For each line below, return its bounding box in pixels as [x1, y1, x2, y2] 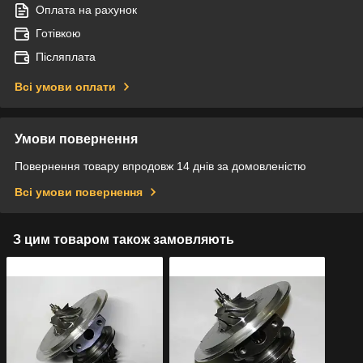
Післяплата [36, 49, 96, 63]
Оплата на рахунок [36, 2, 137, 16]
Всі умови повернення [15, 185, 143, 199]
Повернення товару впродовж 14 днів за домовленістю [15, 159, 306, 173]
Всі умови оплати [15, 79, 116, 93]
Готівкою [36, 26, 81, 40]
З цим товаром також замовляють [13, 232, 234, 246]
